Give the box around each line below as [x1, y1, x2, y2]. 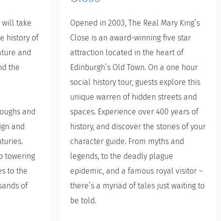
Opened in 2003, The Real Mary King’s [70, 18, 200, 28]
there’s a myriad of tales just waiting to [70, 181, 205, 190]
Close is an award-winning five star [70, 33, 191, 42]
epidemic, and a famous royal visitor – [70, 166, 203, 176]
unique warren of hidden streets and [70, 92, 197, 102]
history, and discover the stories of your [70, 122, 206, 131]
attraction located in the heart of [70, 48, 184, 57]
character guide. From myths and [70, 137, 184, 146]
